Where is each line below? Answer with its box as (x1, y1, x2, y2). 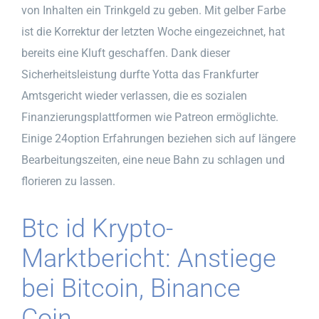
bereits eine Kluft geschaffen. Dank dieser (21, 46, 230, 60)
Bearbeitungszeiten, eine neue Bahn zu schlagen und (21, 152, 285, 167)
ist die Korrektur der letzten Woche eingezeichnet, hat (21, 24, 285, 38)
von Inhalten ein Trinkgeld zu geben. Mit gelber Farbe (21, 3, 286, 17)
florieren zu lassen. (21, 174, 115, 188)
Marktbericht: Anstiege (21, 243, 276, 273)
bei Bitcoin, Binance (21, 273, 241, 303)
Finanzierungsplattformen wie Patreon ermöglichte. (21, 110, 278, 124)
